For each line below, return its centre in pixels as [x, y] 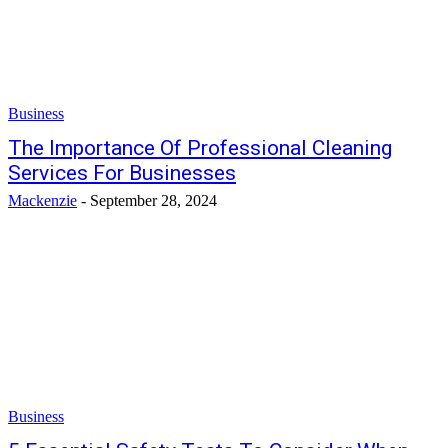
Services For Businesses [122, 173]
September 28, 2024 [153, 200]
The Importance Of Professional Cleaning [200, 148]
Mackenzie [42, 200]
